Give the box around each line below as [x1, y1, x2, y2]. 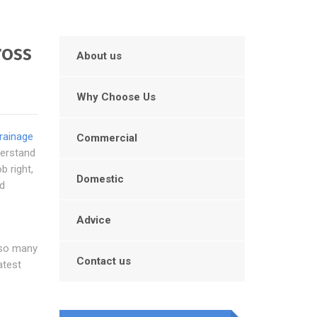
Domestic [76, 173, 124, 185]
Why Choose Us [76, 91, 156, 103]
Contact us [76, 255, 131, 267]
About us [76, 50, 122, 62]
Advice [76, 214, 111, 226]
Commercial [76, 132, 137, 144]
